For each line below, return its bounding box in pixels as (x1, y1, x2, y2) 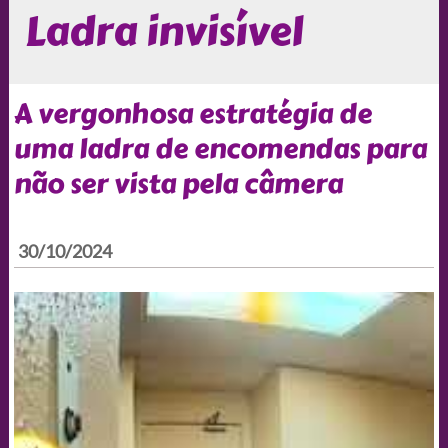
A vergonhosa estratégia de (13, 92, 372, 135)
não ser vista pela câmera (13, 162, 343, 205)
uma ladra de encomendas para (13, 127, 427, 170)
